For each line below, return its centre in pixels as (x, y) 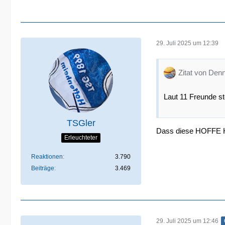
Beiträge (43, 168)
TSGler (81, 123)
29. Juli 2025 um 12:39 (187, 43)
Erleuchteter (81, 137)
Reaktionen (47, 157)
